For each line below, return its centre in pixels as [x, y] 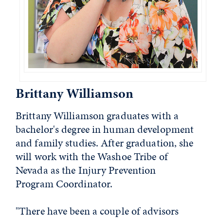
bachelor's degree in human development [105, 129]
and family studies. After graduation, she [105, 143]
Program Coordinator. [64, 183]
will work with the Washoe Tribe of [92, 156]
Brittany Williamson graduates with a [97, 115]
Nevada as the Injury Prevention [86, 170]
